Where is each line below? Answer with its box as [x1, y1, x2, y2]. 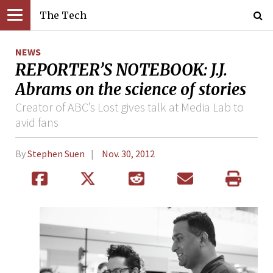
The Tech [40, 9, 87, 21]
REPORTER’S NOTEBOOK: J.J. [15, 60, 227, 80]
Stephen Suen [27, 147, 85, 160]
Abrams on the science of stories [15, 79, 246, 99]
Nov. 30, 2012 [101, 147, 155, 160]
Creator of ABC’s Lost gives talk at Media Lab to [15, 99, 244, 115]
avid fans [15, 114, 58, 130]
